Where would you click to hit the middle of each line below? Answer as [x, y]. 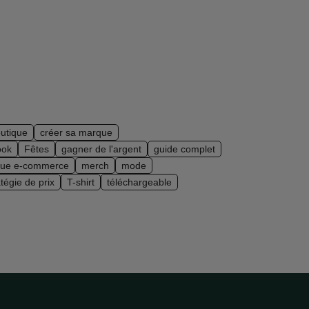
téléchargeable [139, 182]
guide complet [185, 149]
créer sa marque [76, 132]
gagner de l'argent [101, 149]
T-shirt [81, 182]
